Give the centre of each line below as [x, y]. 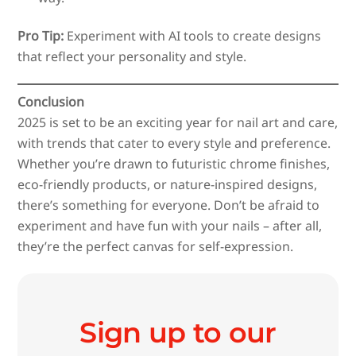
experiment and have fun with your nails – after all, [170, 225]
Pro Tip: [41, 36]
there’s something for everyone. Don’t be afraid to [169, 205]
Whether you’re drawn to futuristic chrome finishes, [174, 163]
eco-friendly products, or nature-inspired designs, [168, 184]
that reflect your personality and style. [132, 57]
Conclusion [51, 101]
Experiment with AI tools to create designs [193, 36]
